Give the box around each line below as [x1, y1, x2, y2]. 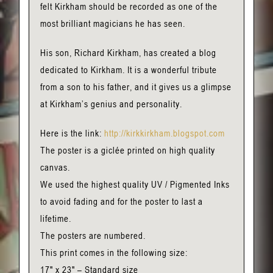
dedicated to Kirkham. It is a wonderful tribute [40, 63, 217, 76]
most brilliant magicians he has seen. [40, 17, 185, 30]
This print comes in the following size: [40, 246, 188, 259]
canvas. [40, 161, 70, 174]
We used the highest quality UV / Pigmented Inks [40, 178, 230, 191]
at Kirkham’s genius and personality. [40, 97, 182, 110]
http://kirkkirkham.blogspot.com [104, 127, 225, 140]
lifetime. [40, 212, 71, 225]
